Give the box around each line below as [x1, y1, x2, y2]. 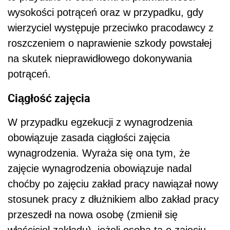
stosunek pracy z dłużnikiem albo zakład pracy [8, 193, 219, 205]
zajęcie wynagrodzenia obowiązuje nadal [8, 162, 191, 174]
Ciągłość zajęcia [8, 90, 90, 106]
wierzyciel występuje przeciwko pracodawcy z [8, 22, 214, 34]
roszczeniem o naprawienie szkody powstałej [8, 37, 212, 49]
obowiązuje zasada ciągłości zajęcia [8, 131, 170, 143]
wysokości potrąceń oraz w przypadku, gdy [8, 7, 203, 18]
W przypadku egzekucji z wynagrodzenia [8, 116, 193, 128]
